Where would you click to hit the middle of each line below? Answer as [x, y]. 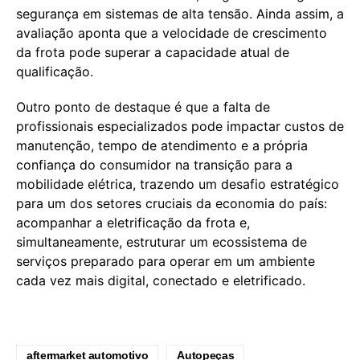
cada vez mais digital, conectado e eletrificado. [161, 280]
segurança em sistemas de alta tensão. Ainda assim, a [180, 13]
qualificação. [55, 71]
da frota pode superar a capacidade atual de [153, 52]
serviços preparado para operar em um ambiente [166, 261]
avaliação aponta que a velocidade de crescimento [172, 33]
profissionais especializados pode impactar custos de [180, 126]
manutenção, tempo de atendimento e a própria [162, 145]
